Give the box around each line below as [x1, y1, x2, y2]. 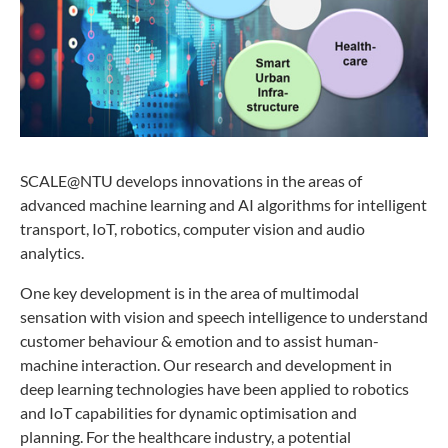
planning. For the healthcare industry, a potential [20, 426, 351, 446]
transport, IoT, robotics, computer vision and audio [20, 218, 365, 238]
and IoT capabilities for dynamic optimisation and [20, 402, 357, 422]
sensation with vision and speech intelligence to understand [20, 306, 428, 326]
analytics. [20, 242, 84, 262]
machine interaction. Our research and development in [20, 354, 392, 374]
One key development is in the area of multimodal [20, 282, 359, 302]
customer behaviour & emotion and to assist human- [20, 330, 379, 350]
